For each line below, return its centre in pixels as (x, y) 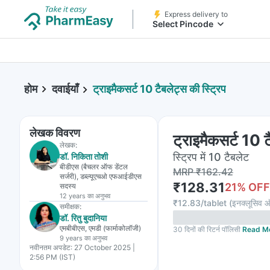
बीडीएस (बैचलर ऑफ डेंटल (94, 167)
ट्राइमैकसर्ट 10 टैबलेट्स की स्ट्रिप (159, 89)
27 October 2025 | (105, 247)
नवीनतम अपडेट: (51, 247)
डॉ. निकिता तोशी (84, 156)
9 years (71, 238)
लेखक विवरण (55, 133)
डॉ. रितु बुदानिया (83, 218)
